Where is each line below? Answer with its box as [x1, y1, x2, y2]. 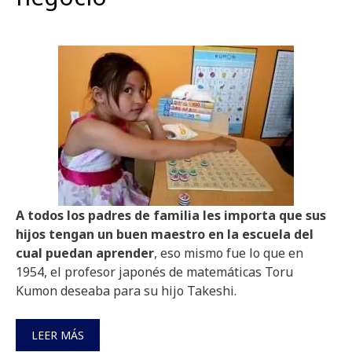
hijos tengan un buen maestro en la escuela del [16, 225, 313, 243]
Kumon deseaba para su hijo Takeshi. [16, 282, 236, 299]
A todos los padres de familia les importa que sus [16, 207, 326, 224]
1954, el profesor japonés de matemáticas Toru [16, 263, 293, 280]
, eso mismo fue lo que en [154, 244, 303, 262]
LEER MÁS [31, 328, 84, 343]
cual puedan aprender [16, 244, 154, 262]
